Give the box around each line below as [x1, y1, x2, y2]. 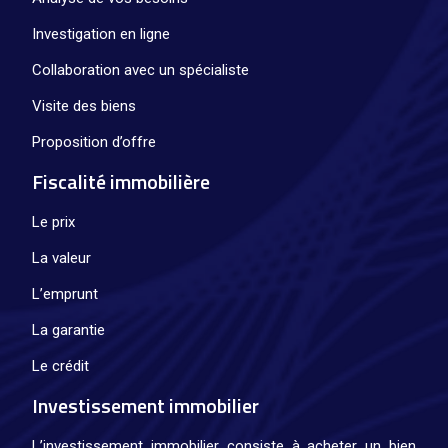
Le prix [32, 212, 75, 231]
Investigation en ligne [32, 24, 170, 43]
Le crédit [32, 356, 89, 375]
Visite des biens [32, 96, 136, 115]
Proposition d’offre [32, 132, 156, 151]
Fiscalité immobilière [32, 165, 210, 197]
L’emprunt [32, 284, 98, 303]
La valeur [32, 248, 91, 267]
